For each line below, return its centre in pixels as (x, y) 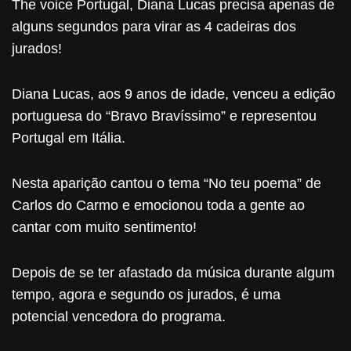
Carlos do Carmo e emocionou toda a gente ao (158, 205)
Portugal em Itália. (69, 138)
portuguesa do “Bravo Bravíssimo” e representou (164, 116)
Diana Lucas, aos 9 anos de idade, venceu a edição (174, 94)
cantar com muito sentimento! (104, 227)
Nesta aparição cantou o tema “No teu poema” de (166, 183)
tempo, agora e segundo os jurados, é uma (146, 295)
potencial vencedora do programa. (119, 317)
